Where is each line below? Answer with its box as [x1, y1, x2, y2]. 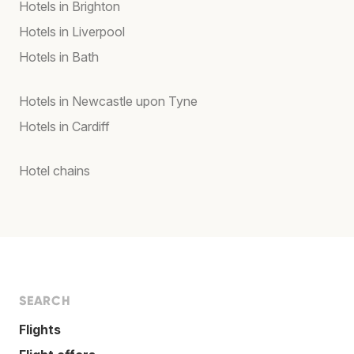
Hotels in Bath [19, 49, 99, 66]
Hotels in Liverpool [19, 24, 125, 40]
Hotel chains [19, 163, 90, 179]
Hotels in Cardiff [19, 119, 110, 135]
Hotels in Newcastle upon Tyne [19, 93, 198, 110]
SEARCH [19, 293, 71, 309]
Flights [19, 322, 61, 338]
